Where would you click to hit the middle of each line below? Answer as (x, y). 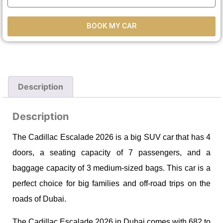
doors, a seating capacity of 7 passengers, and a (111, 153)
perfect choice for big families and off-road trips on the (111, 184)
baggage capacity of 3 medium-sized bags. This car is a (111, 168)
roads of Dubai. (40, 199)
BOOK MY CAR (111, 26)
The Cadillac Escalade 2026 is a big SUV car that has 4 (111, 137)
